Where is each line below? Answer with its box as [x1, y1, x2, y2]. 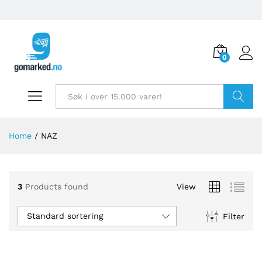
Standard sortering [27, 211, 103, 220]
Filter [222, 211, 244, 221]
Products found [25, 181, 88, 191]
